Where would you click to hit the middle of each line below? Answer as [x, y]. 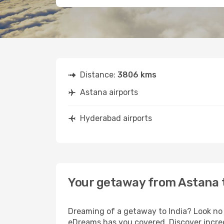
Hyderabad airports [116, 118]
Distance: [99, 75]
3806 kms [137, 75]
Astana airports [109, 92]
